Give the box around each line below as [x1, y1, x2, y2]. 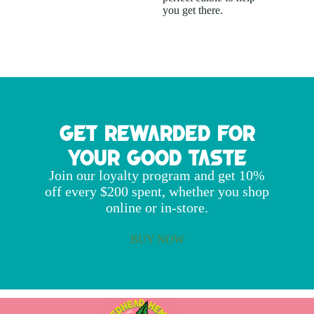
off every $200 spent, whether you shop [45, 183, 269, 199]
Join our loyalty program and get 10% [49, 167, 265, 183]
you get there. [163, 4, 223, 16]
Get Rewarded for [59, 120, 255, 145]
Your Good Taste [67, 144, 247, 170]
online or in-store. [106, 199, 208, 215]
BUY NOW [130, 233, 184, 245]
